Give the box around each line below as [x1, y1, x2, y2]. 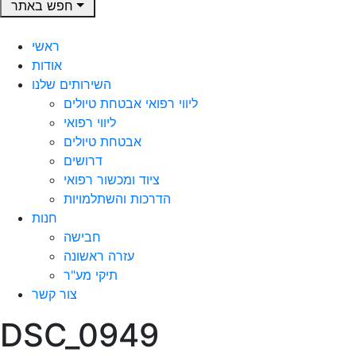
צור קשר [32, 286, 77, 302]
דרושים [64, 153, 103, 168]
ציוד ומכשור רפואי [64, 172, 160, 188]
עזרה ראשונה [64, 248, 134, 264]
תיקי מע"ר [64, 267, 118, 283]
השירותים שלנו [32, 76, 111, 92]
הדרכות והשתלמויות [64, 191, 171, 207]
